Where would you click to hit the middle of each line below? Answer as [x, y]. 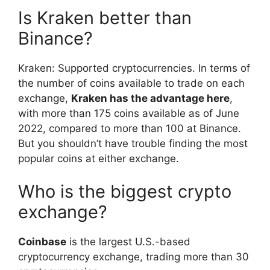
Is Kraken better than [105, 17]
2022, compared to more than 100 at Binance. [130, 128]
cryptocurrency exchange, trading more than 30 [133, 257]
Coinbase [42, 242]
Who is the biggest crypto [125, 192]
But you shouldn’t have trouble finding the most [133, 143]
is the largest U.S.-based [128, 242]
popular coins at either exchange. [99, 158]
